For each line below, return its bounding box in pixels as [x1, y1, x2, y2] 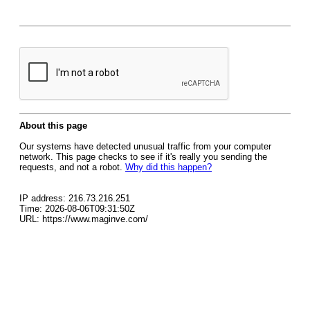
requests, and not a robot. [19, 162, 125, 172]
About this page [19, 120, 87, 131]
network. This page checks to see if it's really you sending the [19, 152, 267, 162]
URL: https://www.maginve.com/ [19, 214, 148, 224]
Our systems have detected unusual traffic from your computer [19, 141, 271, 152]
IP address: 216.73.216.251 [19, 193, 130, 203]
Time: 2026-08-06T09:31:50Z [19, 203, 135, 214]
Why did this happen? [125, 162, 212, 172]
